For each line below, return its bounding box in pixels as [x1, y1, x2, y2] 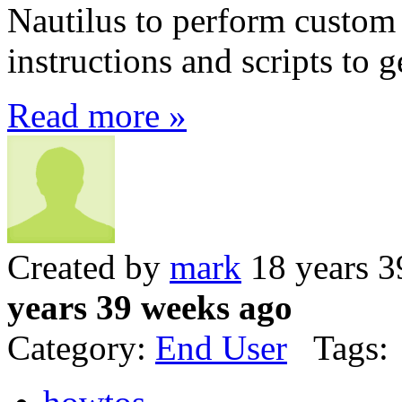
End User [155, 328, 287, 367]
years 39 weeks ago [7, 287, 293, 327]
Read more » [7, 95, 187, 135]
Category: [7, 328, 155, 367]
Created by [7, 247, 170, 286]
